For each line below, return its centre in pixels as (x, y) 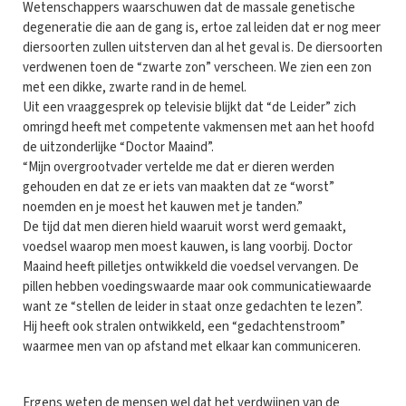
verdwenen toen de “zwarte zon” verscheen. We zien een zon (197, 67)
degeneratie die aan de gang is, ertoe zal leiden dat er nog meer (202, 27)
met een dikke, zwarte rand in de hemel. (135, 87)
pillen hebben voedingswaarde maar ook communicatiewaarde (197, 286)
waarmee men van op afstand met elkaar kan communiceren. (192, 346)
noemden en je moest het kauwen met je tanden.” (163, 207)
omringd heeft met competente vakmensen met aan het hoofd (198, 127)
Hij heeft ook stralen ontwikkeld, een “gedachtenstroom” (184, 326)
